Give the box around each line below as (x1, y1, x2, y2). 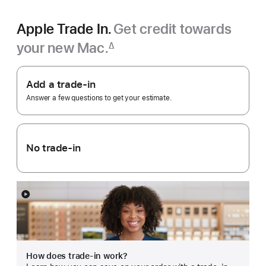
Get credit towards (113, 20, 232, 38)
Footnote (17, 52, 56, 63)
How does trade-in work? (26, 251, 128, 261)
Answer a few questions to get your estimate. (26, 94, 172, 103)
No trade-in (26, 142, 81, 154)
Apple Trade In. (17, 20, 112, 38)
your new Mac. (17, 39, 109, 57)
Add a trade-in (26, 78, 96, 91)
